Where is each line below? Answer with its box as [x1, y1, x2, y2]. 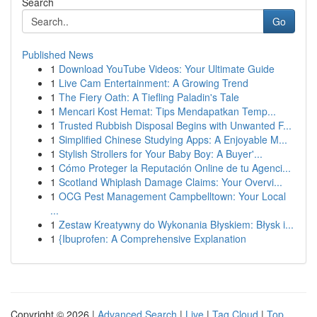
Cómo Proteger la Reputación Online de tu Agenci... [59, 161, 291, 175]
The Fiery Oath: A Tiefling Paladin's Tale [59, 90, 239, 104]
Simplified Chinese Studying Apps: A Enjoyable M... [59, 132, 287, 146]
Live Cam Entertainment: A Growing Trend [59, 76, 248, 90]
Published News [22, 47, 93, 62]
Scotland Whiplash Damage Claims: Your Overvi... [59, 175, 282, 189]
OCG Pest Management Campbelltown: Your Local [59, 189, 286, 203]
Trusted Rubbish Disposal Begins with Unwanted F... [59, 118, 292, 132]
